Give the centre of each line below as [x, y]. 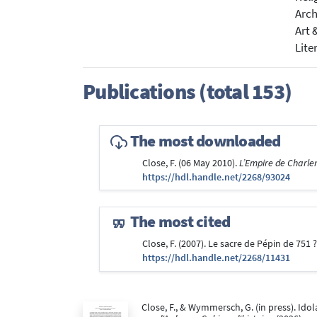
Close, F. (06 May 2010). [190, 163]
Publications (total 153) [187, 92]
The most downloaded [204, 140]
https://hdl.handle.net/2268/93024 [216, 177]
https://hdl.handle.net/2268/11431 [216, 258]
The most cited [179, 222]
